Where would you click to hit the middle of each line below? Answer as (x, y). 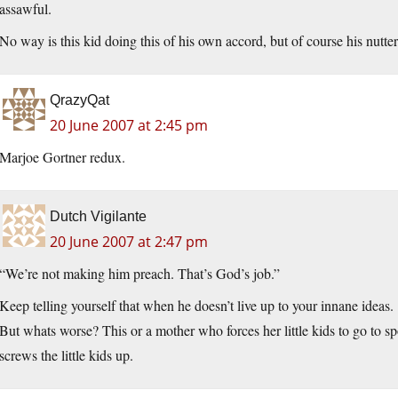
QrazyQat (80, 100)
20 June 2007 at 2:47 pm (129, 242)
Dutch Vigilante (98, 217)
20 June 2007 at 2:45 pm (129, 126)
